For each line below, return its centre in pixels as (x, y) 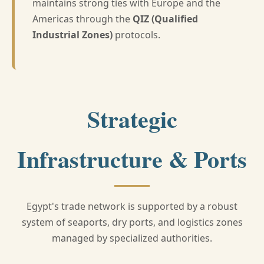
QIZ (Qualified (165, 19)
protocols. (136, 35)
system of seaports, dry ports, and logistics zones (132, 222)
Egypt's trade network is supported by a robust (132, 206)
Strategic (132, 119)
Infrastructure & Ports (132, 159)
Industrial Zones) (72, 35)
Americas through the (82, 19)
